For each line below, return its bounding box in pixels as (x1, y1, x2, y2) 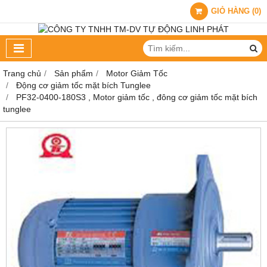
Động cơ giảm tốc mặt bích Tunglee (16, 80, 151, 90)
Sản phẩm (54, 69, 93, 78)
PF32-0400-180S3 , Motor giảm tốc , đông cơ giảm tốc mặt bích (16, 92, 257, 102)
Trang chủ (3, 69, 41, 78)
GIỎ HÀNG (211, 7, 250, 15)
